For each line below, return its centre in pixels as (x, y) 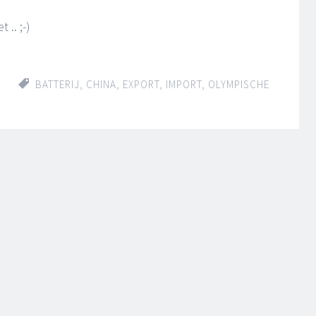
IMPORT (184, 84)
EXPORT (141, 84)
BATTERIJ (57, 84)
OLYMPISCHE (239, 84)
